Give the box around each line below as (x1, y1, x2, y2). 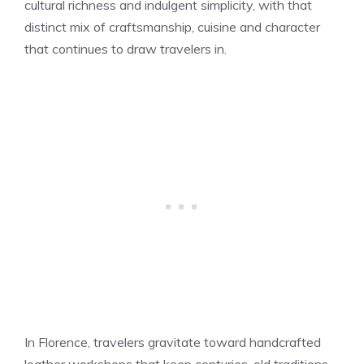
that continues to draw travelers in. (24, 40, 227, 57)
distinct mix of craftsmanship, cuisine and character (24, 18, 320, 35)
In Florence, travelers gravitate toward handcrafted (24, 333, 321, 350)
